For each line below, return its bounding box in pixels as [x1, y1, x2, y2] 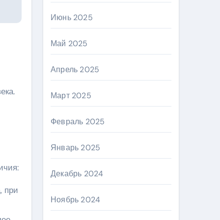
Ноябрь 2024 [51, 194, 101, 205]
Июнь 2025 [51, 12, 93, 23]
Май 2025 [51, 38, 88, 49]
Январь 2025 [51, 142, 101, 153]
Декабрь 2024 [51, 168, 104, 179]
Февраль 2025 [51, 116, 105, 127]
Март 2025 [51, 90, 91, 101]
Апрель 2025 [51, 64, 100, 75]
